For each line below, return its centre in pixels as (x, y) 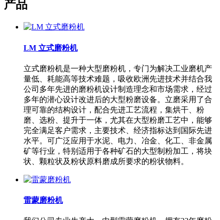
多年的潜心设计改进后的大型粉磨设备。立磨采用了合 (118, 99)
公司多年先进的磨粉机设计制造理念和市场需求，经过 (118, 89)
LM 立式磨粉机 (51, 48)
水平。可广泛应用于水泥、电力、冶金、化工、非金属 (118, 140)
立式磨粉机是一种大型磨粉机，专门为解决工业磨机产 (118, 68)
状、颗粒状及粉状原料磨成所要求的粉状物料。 (106, 161)
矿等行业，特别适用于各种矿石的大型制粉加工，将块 (118, 151)
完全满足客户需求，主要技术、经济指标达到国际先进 (118, 130)
